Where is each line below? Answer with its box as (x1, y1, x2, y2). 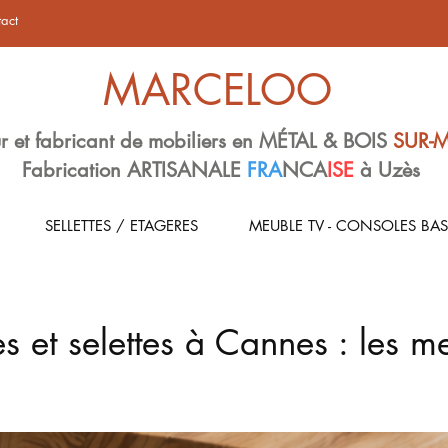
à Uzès (354, 157, 426, 183)
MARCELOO (103, 63, 332, 117)
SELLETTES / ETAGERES (44, 216, 198, 235)
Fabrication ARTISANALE (22, 157, 247, 183)
